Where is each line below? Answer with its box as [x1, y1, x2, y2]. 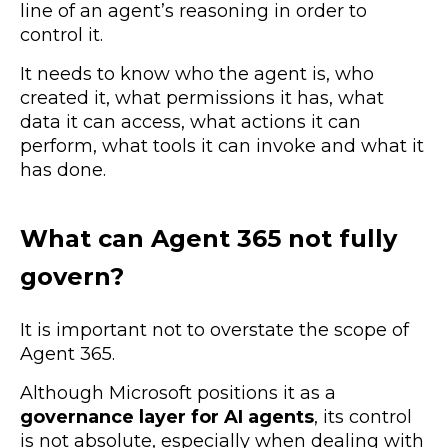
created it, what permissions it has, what [20, 86, 384, 109]
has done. [20, 158, 106, 181]
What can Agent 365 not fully [20, 223, 397, 253]
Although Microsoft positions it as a [20, 382, 336, 405]
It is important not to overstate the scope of [20, 319, 409, 342]
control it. [20, 23, 103, 46]
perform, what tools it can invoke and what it [20, 134, 424, 157]
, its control [314, 406, 412, 429]
